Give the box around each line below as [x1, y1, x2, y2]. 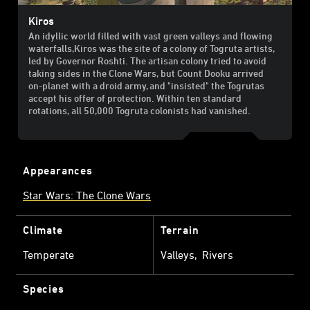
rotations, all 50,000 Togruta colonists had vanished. [28, 104, 250, 116]
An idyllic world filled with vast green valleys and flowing [28, 29, 273, 42]
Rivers [201, 248, 233, 261]
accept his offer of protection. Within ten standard [28, 91, 241, 104]
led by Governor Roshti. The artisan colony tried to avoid [28, 54, 266, 66]
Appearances [23, 163, 93, 176]
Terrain [160, 223, 199, 236]
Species [23, 282, 64, 295]
